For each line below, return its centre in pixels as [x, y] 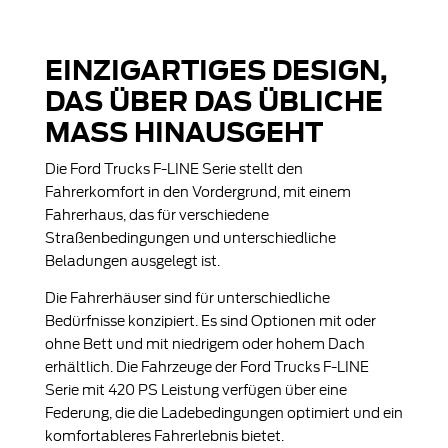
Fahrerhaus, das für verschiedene [156, 213]
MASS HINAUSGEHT [174, 130]
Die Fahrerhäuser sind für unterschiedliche [187, 296]
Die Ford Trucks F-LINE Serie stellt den [173, 167]
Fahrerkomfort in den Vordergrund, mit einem [197, 190]
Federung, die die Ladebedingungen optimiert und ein [223, 411]
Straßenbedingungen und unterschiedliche [190, 236]
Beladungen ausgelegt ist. [132, 259]
